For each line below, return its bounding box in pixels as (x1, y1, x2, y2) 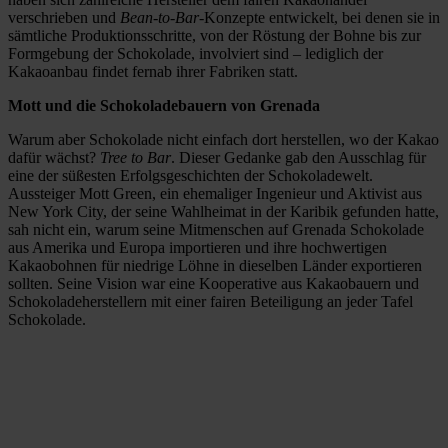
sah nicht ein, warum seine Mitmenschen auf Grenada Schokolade (8, 220, 424, 238)
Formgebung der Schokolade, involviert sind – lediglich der (8, 44, 383, 62)
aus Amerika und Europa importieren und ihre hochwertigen (8, 238, 387, 256)
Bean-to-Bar (120, 8, 199, 26)
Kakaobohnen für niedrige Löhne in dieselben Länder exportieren (8, 256, 422, 274)
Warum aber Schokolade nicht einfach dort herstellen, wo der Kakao (8, 130, 439, 148)
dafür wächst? (8, 148, 100, 166)
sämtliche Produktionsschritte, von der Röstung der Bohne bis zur (8, 26, 421, 44)
